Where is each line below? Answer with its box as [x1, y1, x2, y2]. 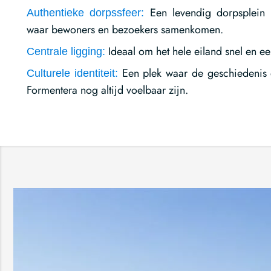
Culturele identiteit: [27, 67, 118, 79]
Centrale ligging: [27, 45, 105, 57]
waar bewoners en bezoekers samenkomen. [27, 21, 223, 38]
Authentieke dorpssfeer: [27, 6, 145, 19]
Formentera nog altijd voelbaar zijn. [27, 82, 188, 98]
